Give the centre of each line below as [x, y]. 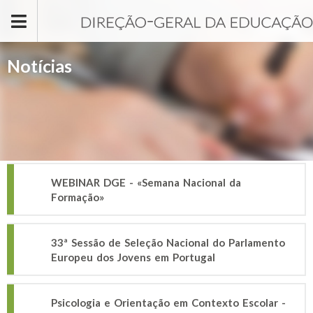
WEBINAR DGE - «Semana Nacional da [146, 182]
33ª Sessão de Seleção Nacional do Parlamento [168, 242]
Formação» [78, 197]
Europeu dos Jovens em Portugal [133, 257]
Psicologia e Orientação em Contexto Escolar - [168, 303]
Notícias [39, 66]
